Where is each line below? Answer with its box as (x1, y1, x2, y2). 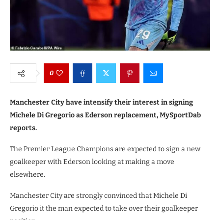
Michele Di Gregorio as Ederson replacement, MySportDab (10, 111, 201, 119)
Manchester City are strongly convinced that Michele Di (10, 192, 187, 200)
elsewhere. (10, 170, 45, 179)
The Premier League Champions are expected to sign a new (10, 145, 200, 153)
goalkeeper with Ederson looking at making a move (10, 158, 174, 166)
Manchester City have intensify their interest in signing (10, 98, 193, 107)
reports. (10, 124, 37, 132)
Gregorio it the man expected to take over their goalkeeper (10, 204, 198, 213)
